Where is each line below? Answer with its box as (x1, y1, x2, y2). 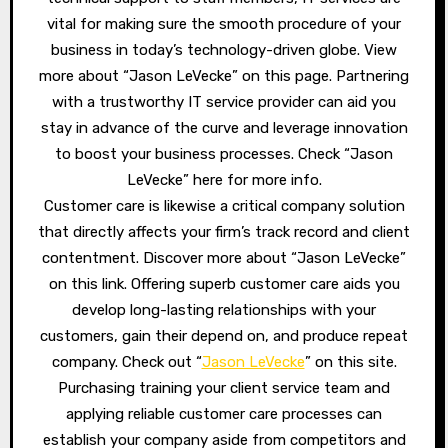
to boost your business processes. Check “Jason (55, 145, 393, 163)
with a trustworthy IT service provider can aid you (52, 93, 396, 111)
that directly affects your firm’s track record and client (38, 223, 410, 241)
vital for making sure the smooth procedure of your (47, 15, 401, 33)
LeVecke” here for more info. (126, 171, 322, 189)
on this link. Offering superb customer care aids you (48, 275, 400, 293)
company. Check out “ (51, 353, 202, 371)
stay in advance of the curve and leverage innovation (40, 119, 408, 137)
